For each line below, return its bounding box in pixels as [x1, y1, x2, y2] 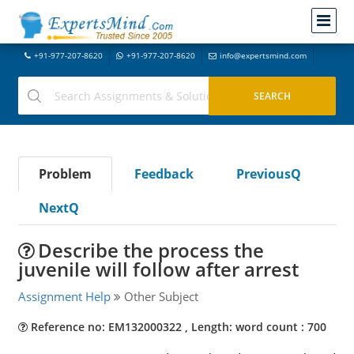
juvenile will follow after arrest [17, 256, 299, 282]
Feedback [134, 165, 194, 183]
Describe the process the [37, 237, 264, 263]
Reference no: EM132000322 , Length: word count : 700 [27, 319, 326, 334]
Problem [38, 165, 92, 183]
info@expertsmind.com [219, 50, 307, 61]
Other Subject [120, 288, 198, 304]
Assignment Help [17, 288, 111, 304]
